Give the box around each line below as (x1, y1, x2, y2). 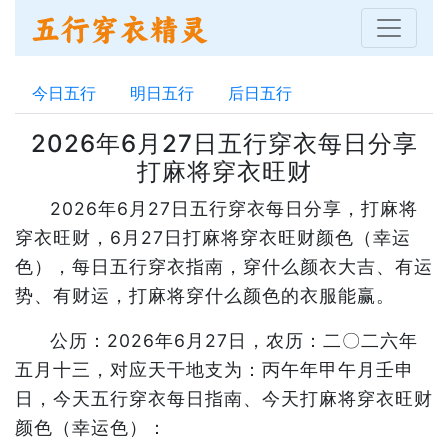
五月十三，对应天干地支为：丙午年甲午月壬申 (15, 359, 414, 380)
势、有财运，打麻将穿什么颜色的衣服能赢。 (15, 285, 395, 306)
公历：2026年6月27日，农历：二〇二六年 (50, 330, 419, 351)
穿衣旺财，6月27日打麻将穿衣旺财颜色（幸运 (15, 227, 411, 248)
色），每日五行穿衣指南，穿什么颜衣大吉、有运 (15, 256, 433, 277)
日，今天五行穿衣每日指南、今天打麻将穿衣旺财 (15, 388, 433, 409)
